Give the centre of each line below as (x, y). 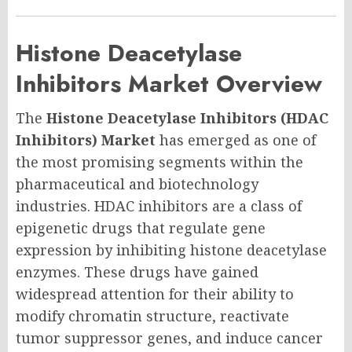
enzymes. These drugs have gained (137, 272)
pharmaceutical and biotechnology (137, 184)
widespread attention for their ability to (155, 294)
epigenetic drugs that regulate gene (141, 228)
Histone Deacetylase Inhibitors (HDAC (187, 118)
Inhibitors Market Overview (169, 84)
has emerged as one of (236, 140)
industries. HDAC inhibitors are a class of (159, 206)
